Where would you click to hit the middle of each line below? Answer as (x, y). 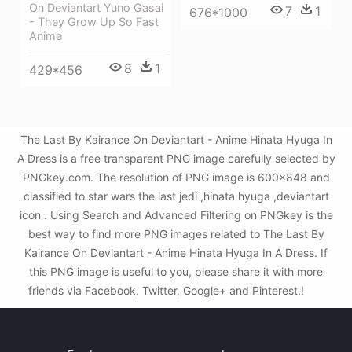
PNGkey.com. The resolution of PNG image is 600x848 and (176, 178)
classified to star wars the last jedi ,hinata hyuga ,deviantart (176, 196)
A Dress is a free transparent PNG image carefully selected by (176, 159)
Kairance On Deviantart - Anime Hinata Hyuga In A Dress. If (176, 253)
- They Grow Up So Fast (94, 21)
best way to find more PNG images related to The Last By (176, 234)
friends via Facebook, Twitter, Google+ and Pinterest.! (167, 291)
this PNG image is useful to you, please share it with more (176, 272)
